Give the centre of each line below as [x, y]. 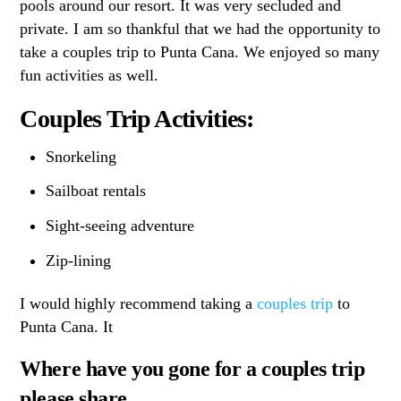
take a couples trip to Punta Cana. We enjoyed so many [200, 52]
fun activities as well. [90, 76]
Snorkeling [81, 156]
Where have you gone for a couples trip [192, 368]
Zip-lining [78, 260]
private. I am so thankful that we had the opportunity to [200, 29]
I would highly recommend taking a [139, 304]
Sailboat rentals [95, 191]
